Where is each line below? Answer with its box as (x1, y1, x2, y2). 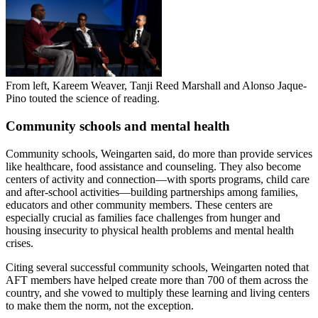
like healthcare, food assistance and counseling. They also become (6, 160, 301, 172)
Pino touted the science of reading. (6, 92, 160, 105)
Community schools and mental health (6, 119, 230, 134)
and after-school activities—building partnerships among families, (6, 185, 298, 198)
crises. (6, 236, 33, 249)
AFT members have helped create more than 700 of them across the (6, 273, 308, 286)
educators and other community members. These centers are (6, 198, 273, 211)
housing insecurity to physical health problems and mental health (6, 224, 294, 236)
